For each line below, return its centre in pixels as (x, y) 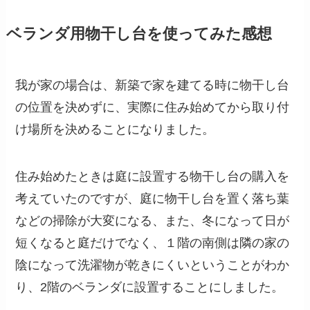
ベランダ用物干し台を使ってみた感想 (139, 34)
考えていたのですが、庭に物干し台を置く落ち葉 (153, 198)
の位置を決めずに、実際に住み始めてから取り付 (153, 108)
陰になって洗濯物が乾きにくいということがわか (153, 265)
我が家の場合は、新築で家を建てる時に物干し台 (153, 85)
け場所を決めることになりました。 (115, 130)
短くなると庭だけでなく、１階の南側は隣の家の (153, 243)
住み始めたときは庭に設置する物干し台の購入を (153, 176)
